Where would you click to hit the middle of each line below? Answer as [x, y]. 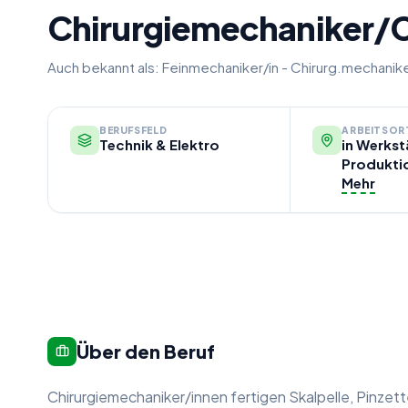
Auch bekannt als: [103, 67]
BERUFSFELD [133, 130]
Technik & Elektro [159, 144]
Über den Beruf [146, 351]
